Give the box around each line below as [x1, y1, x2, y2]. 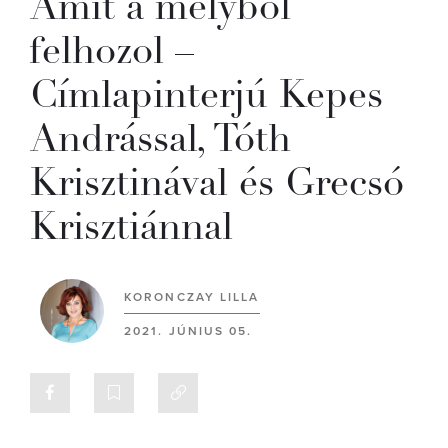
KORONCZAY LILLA [124, 290, 260, 304]
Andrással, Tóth [30, 114, 291, 163]
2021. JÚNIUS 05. [124, 324, 253, 338]
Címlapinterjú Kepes [30, 70, 383, 119]
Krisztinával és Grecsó [30, 158, 404, 207]
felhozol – [30, 26, 194, 75]
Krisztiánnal [30, 202, 233, 251]
